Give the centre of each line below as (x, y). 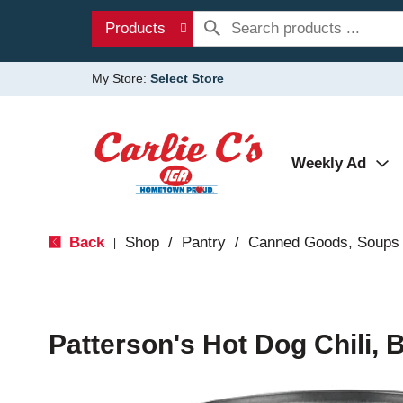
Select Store (187, 78)
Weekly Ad (329, 163)
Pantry (203, 242)
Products (135, 28)
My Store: (121, 78)
